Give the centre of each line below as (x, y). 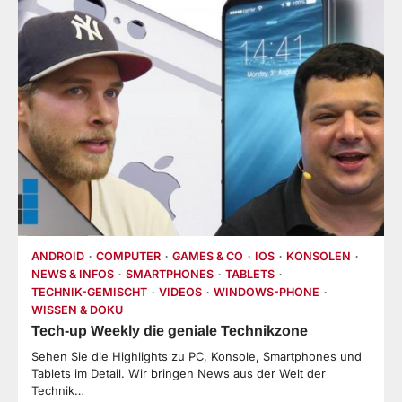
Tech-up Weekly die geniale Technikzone (170, 331)
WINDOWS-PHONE (267, 293)
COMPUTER (128, 257)
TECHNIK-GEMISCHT (89, 293)
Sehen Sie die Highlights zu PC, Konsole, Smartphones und (197, 357)
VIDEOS (180, 293)
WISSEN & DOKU (77, 310)
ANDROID (58, 257)
